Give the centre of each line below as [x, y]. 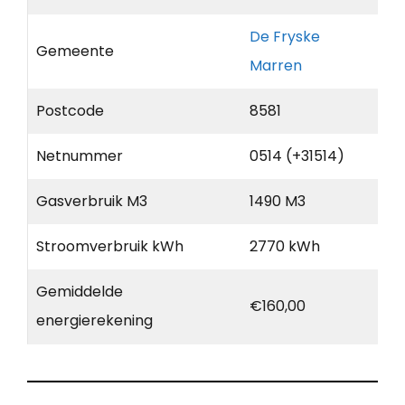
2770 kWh [285, 247]
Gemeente [75, 52]
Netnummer [80, 156]
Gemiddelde [80, 292]
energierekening [94, 321]
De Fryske [285, 37]
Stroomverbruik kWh [110, 247]
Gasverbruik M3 [92, 202]
